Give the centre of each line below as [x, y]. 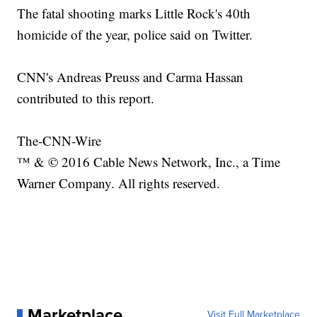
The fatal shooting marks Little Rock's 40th [134, 13]
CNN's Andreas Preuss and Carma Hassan [131, 77]
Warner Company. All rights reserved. [119, 183]
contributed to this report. [86, 98]
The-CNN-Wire [59, 141]
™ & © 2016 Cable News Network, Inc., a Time [149, 162]
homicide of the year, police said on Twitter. [135, 35]
